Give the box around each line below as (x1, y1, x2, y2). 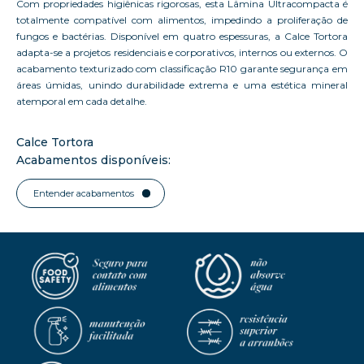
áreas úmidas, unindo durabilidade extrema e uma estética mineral (16, 78, 348, 91)
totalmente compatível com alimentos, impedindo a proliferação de (16, 13, 348, 26)
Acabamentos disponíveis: (16, 152, 171, 167)
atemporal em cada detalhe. (16, 94, 147, 107)
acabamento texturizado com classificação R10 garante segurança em (16, 62, 348, 75)
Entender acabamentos (33, 187, 134, 199)
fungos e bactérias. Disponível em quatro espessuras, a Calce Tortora (16, 29, 348, 42)
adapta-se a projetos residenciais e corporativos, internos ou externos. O (16, 45, 348, 58)
